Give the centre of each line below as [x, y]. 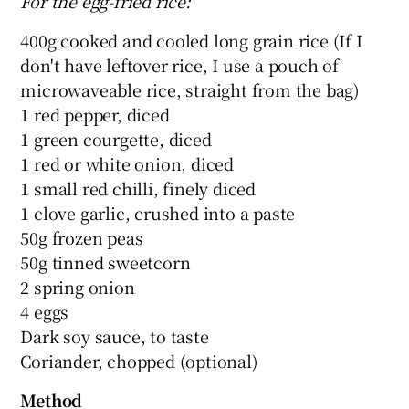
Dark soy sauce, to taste [115, 336]
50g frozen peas [82, 237]
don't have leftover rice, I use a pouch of [180, 64]
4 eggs [45, 311]
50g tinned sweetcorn [105, 262]
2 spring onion [78, 286]
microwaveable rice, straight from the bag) [190, 89]
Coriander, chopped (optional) [139, 360]
